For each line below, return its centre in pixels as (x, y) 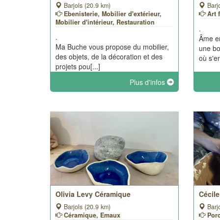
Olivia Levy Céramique (93, 194)
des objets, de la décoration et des (109, 56)
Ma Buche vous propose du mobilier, (112, 47)
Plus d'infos (149, 82)
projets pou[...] (78, 66)
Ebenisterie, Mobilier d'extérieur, (113, 14)
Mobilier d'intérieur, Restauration (105, 22)
